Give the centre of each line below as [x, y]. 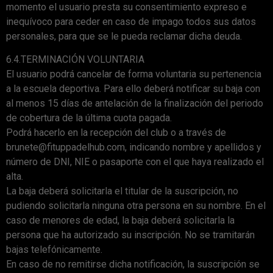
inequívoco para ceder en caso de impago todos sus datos [131, 22]
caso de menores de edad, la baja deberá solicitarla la [120, 221]
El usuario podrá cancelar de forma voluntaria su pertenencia [134, 74]
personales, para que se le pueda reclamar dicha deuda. [124, 37]
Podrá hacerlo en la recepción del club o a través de [116, 133]
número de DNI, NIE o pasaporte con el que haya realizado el [135, 162]
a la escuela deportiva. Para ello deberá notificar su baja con [133, 89]
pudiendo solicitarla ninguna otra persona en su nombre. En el [136, 206]
